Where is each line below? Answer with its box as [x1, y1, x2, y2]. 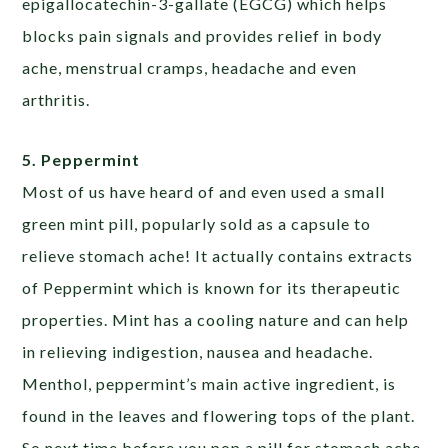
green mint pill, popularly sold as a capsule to [22, 213, 372, 233]
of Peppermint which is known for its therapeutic [22, 277, 402, 297]
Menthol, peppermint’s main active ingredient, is [22, 373, 397, 393]
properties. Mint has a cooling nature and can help [22, 309, 410, 329]
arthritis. [22, 89, 91, 109]
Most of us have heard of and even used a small [22, 181, 386, 201]
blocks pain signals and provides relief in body [22, 25, 383, 45]
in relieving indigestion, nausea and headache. [22, 341, 374, 361]
